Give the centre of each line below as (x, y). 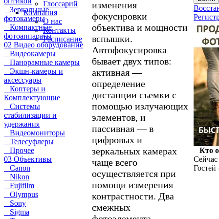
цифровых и (117, 140)
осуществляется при (134, 173)
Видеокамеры (30, 54)
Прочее (19, 150)
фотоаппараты (28, 36)
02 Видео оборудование (44, 45)
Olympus (21, 194)
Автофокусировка (129, 50)
